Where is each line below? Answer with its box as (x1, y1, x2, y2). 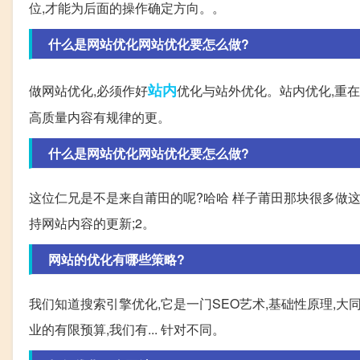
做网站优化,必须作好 (29, 81, 148, 100)
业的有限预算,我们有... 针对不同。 (29, 320, 225, 339)
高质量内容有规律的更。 (29, 108, 170, 127)
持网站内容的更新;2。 (29, 214, 155, 233)
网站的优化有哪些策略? (48, 250, 185, 269)
